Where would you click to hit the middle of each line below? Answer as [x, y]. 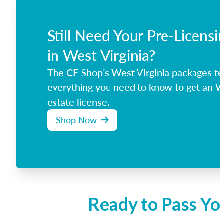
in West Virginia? [101, 55]
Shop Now [76, 120]
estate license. [78, 102]
